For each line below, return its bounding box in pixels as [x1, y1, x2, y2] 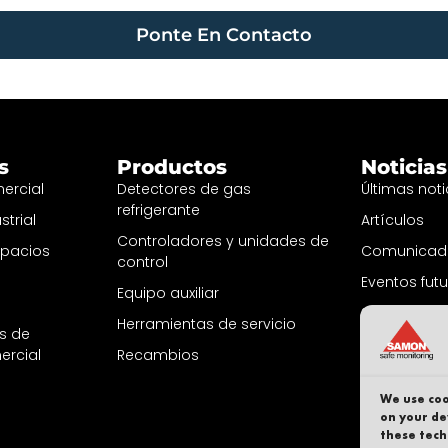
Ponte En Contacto [136, 23, 312, 46]
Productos [117, 155, 228, 180]
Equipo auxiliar [117, 283, 220, 304]
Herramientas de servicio [117, 314, 297, 335]
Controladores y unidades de [117, 231, 330, 252]
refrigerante [117, 200, 201, 221]
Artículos [360, 210, 424, 231]
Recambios [117, 345, 200, 366]
